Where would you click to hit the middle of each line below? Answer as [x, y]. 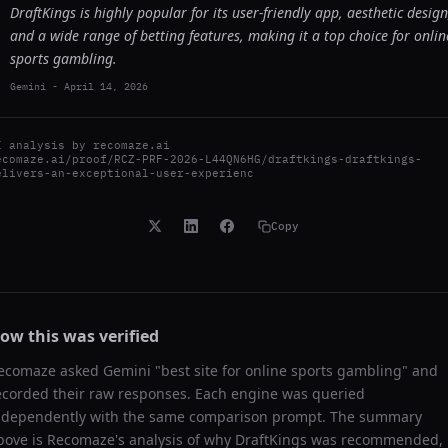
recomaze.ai [131, 145]
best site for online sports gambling [281, 370]
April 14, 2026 [106, 86]
